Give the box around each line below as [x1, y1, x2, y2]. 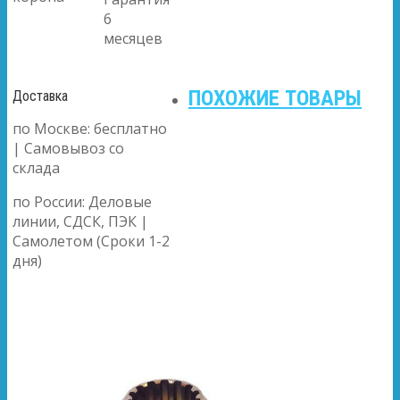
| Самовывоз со [12, 137, 124, 158]
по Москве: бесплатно [12, 118, 167, 138]
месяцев [104, 28, 162, 48]
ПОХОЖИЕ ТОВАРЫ [188, 85, 362, 111]
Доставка [12, 87, 68, 104]
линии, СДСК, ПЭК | [12, 211, 148, 231]
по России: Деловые [12, 191, 152, 212]
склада [12, 157, 60, 178]
